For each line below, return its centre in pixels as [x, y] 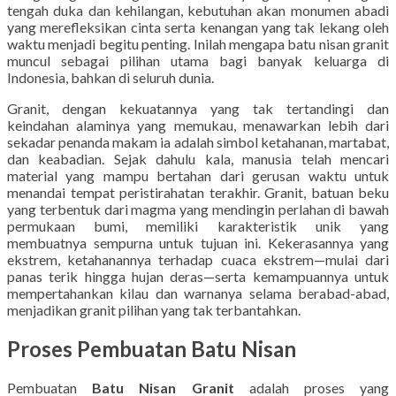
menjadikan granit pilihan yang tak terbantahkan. [154, 309]
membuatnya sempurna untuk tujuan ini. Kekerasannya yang [198, 242]
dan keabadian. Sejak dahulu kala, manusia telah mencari [198, 158]
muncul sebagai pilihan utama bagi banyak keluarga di [198, 60]
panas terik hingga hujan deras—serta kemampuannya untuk [198, 276]
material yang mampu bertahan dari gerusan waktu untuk [198, 175]
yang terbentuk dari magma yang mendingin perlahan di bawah [198, 209]
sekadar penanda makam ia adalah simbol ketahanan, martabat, [198, 141]
